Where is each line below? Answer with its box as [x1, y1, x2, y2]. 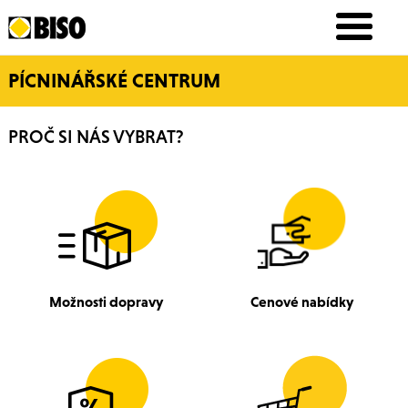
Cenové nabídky [250, 293, 353, 310]
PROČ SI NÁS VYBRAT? [7, 127, 184, 147]
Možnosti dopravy [48, 293, 163, 310]
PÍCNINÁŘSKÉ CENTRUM [7, 69, 220, 92]
